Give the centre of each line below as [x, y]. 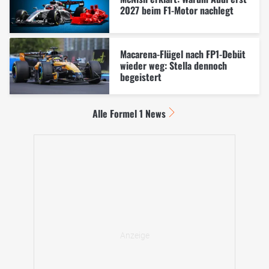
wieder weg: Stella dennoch [173, 66]
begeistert [141, 77]
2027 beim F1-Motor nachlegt [177, 10]
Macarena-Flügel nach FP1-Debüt [183, 54]
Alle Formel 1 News [129, 113]
